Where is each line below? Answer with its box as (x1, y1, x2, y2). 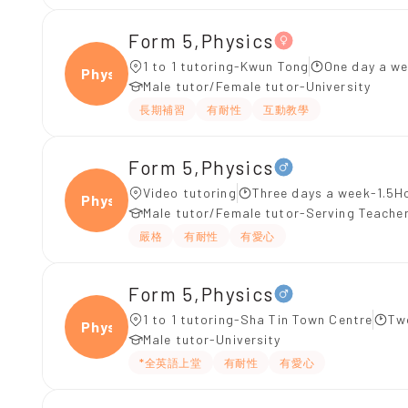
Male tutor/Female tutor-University (143, 78, 372, 94)
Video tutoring (143, 185, 237, 200)
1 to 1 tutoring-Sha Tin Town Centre (143, 311, 373, 327)
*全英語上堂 (139, 356, 202, 369)
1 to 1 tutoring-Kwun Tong (143, 58, 309, 74)
